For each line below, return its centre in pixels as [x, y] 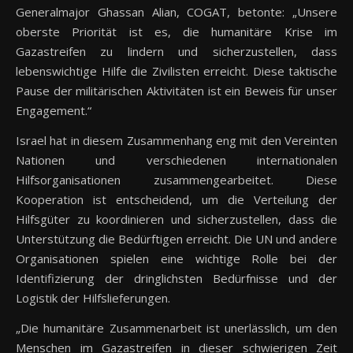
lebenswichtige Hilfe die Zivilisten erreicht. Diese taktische [176, 71]
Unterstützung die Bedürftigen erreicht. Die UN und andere [176, 239]
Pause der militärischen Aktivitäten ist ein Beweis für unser [176, 91]
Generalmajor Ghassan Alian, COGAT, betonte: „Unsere [176, 12]
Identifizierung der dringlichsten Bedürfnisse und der [176, 279]
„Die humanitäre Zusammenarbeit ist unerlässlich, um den [176, 328]
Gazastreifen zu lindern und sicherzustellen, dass [176, 52]
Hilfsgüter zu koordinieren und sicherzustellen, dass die [176, 219]
